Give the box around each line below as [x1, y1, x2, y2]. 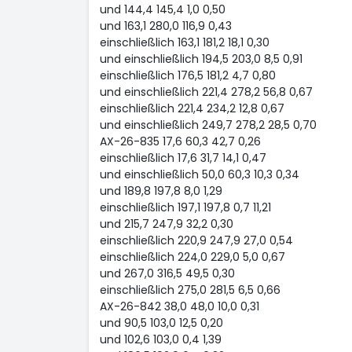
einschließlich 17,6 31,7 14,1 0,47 [99, 150, 266, 166]
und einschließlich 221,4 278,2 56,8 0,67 [99, 84, 313, 100]
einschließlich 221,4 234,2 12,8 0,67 [99, 101, 284, 116]
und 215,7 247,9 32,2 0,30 [99, 216, 233, 232]
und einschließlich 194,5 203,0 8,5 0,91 [99, 51, 302, 67]
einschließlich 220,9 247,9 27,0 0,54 [99, 233, 293, 248]
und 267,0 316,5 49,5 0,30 [99, 266, 235, 281]
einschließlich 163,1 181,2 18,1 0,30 [99, 35, 269, 50]
